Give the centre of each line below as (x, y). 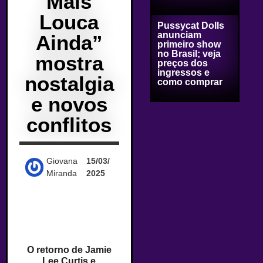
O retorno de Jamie (69, 250)
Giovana (62, 161)
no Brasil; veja (189, 54)
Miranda (62, 173)
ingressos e (183, 73)
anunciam (179, 35)
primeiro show (189, 44)
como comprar (190, 82)
